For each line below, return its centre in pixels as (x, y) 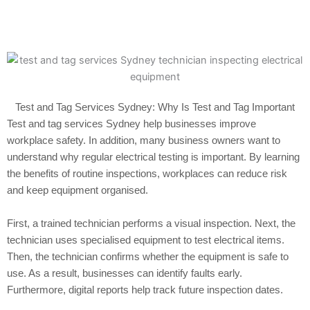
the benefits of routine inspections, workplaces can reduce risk (147, 173)
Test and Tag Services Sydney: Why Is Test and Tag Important (155, 107)
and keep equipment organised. (77, 190)
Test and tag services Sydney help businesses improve (131, 123)
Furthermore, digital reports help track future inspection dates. (145, 289)
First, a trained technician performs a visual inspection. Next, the (151, 223)
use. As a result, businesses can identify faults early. (125, 273)
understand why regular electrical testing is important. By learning (153, 156)
